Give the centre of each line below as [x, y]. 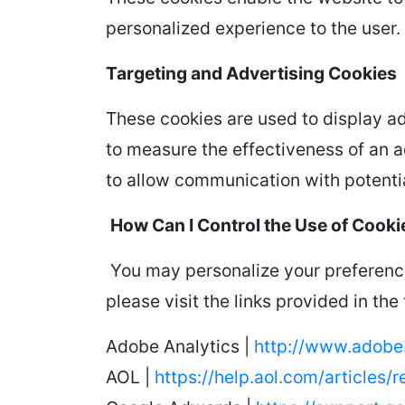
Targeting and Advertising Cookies [251, 73]
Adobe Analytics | [180, 346]
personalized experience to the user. [253, 28]
